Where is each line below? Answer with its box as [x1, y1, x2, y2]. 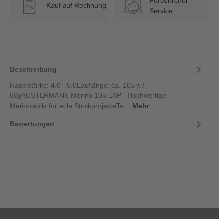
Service [149, 6, 173, 15]
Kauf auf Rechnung [46, 1, 106, 10]
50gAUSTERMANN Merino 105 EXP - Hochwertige [10, 91, 166, 100]
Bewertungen [10, 119, 54, 128]
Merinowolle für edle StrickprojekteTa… [10, 102, 132, 110]
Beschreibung [10, 65, 57, 73]
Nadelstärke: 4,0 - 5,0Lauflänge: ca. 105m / [10, 81, 144, 89]
